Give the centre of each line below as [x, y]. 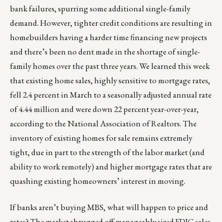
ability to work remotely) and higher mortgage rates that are [111, 166]
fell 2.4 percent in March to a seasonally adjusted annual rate [111, 94]
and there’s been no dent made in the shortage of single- [105, 51]
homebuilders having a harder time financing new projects [109, 37]
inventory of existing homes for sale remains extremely [101, 138]
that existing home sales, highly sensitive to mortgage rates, [110, 80]
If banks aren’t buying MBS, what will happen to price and [109, 207]
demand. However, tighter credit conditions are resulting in [111, 23]
